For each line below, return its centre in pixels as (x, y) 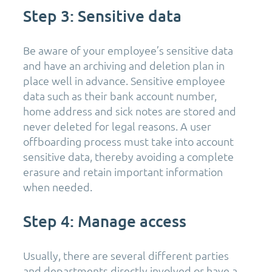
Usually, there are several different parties (126, 256)
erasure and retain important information (123, 172)
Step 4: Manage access (105, 221)
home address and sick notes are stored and (130, 111)
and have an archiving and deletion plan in (124, 66)
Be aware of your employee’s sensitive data (128, 50)
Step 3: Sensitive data (102, 16)
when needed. (58, 187)
